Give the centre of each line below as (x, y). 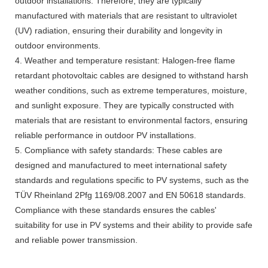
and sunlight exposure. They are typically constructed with (124, 106)
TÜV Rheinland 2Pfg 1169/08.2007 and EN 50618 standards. (130, 195)
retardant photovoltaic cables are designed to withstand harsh (132, 76)
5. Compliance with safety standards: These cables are (119, 150)
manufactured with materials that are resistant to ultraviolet (126, 16)
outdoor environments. (58, 46)
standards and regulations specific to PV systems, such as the (132, 180)
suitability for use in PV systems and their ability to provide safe (134, 225)
